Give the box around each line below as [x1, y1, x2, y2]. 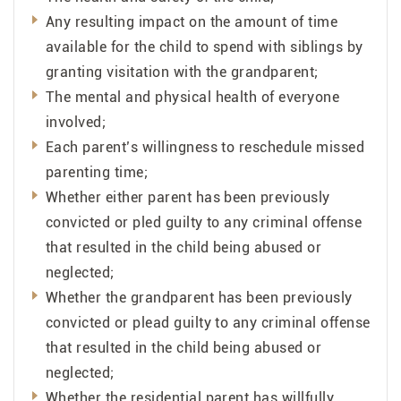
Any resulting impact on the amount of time [46, 13, 338, 30]
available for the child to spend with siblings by [46, 38, 363, 55]
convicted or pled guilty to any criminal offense [46, 213, 363, 231]
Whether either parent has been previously [46, 188, 330, 206]
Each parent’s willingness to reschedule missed [46, 138, 365, 156]
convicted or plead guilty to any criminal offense [46, 313, 371, 331]
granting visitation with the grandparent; [46, 63, 319, 81]
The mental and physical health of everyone [46, 88, 340, 106]
